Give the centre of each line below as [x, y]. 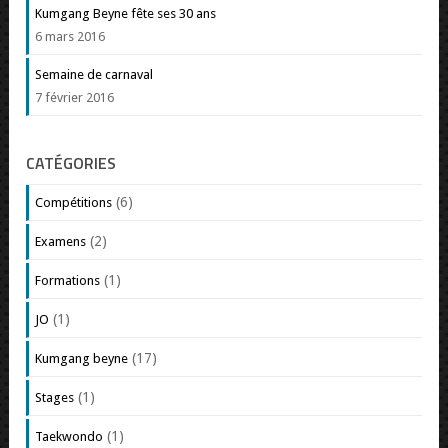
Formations [68, 280]
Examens [61, 241]
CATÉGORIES [71, 162]
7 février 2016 [75, 97]
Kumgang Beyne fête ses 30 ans [126, 13]
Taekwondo [69, 436]
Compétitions [74, 202]
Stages [55, 397]
